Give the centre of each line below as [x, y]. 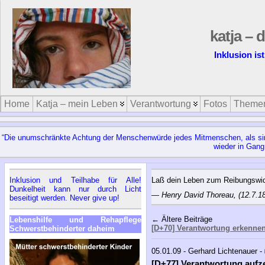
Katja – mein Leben [77, 104]
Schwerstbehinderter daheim [62, 228]
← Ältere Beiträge [182, 219]
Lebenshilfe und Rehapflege [75, 219]
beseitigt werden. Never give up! [64, 198]
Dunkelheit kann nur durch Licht [75, 189]
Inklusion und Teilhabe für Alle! [75, 180]
